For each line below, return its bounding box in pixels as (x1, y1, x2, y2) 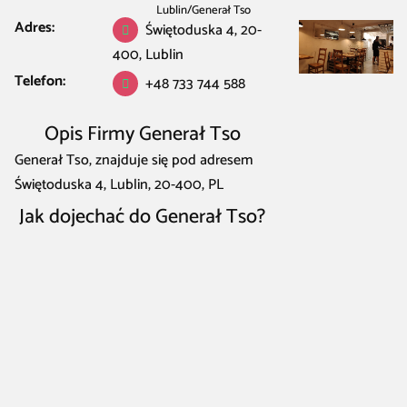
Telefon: (15, 69, 65, 94)
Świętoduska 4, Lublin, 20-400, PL (15, 173, 223, 197)
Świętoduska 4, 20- (145, 18, 263, 43)
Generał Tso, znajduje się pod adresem (15, 148, 253, 173)
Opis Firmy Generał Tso (44, 117, 241, 151)
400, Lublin (113, 43, 184, 68)
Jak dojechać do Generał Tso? (19, 200, 266, 233)
